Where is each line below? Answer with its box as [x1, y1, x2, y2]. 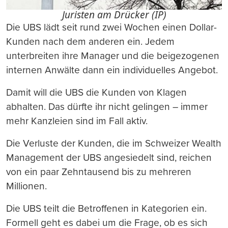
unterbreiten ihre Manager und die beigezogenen [6, 49, 219, 62]
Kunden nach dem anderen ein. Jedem [6, 35, 175, 47]
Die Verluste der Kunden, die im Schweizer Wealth [6, 137, 221, 149]
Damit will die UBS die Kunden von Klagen [6, 86, 187, 98]
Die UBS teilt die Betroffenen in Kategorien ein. [6, 202, 207, 214]
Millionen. [6, 180, 47, 192]
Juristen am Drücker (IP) [62, 7, 166, 21]
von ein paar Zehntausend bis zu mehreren [6, 165, 191, 178]
